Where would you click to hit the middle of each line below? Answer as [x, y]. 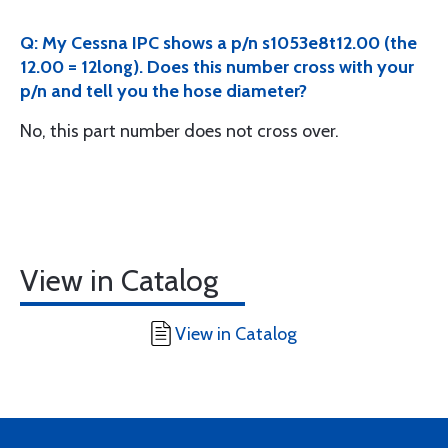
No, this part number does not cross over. [179, 131]
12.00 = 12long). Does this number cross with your [217, 67]
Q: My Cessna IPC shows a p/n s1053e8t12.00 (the [218, 43]
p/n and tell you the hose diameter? [163, 91]
